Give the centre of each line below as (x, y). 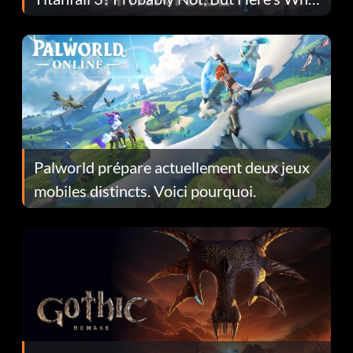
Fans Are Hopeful (93, 22)
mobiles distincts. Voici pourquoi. (145, 190)
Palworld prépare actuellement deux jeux (172, 167)
